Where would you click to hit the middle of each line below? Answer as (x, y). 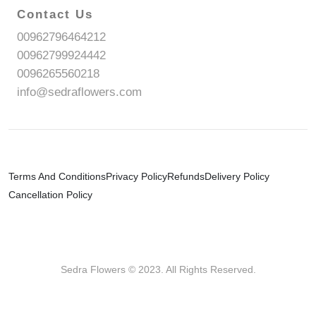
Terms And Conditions (57, 177)
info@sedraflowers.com (79, 92)
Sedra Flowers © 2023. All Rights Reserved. (158, 270)
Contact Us (55, 15)
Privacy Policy (136, 177)
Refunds (186, 177)
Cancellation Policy (50, 195)
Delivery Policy (237, 177)
